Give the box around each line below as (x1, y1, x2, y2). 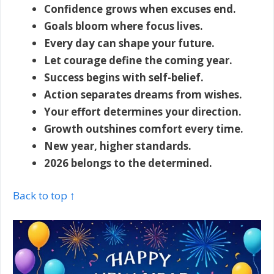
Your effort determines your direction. (44, 104, 242, 119)
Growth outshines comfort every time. (44, 121, 243, 136)
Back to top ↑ (13, 188, 75, 203)
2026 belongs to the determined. (44, 155, 212, 170)
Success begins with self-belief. (44, 70, 204, 84)
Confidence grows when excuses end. (44, 1, 236, 16)
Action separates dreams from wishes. (44, 87, 242, 102)
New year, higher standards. (44, 138, 191, 153)
